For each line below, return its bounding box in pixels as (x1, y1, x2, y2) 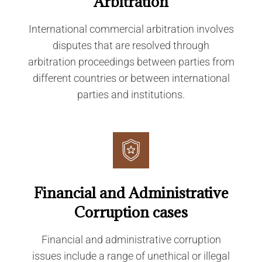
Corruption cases (74, 202, 188, 222)
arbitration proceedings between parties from (27, 56, 235, 68)
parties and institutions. (77, 88, 185, 101)
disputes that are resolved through (53, 39, 209, 51)
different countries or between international (32, 72, 230, 84)
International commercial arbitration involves (28, 23, 234, 35)
